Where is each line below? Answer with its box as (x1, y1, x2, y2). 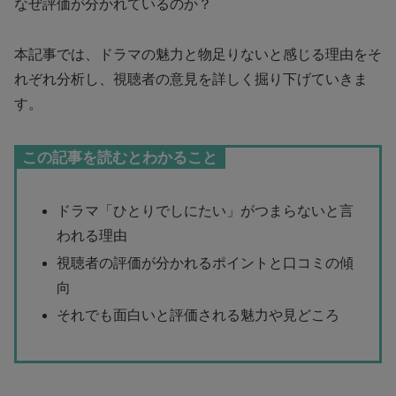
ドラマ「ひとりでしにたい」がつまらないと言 (57, 202, 354, 218)
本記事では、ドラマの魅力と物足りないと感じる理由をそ (14, 46, 382, 62)
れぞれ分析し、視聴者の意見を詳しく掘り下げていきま (14, 71, 368, 87)
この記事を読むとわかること (22, 148, 217, 166)
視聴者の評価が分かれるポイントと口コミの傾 (57, 255, 354, 270)
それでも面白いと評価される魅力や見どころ (57, 307, 340, 323)
